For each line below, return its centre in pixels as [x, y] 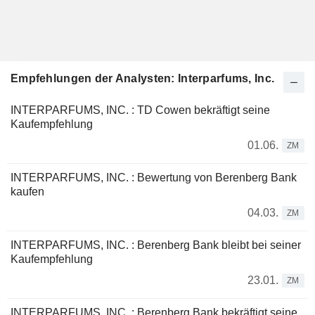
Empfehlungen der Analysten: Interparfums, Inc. [143, 78]
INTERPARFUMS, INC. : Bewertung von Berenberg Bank [154, 178]
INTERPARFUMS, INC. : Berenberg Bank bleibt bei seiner [156, 245]
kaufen [27, 192]
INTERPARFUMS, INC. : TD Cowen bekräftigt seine [140, 110]
